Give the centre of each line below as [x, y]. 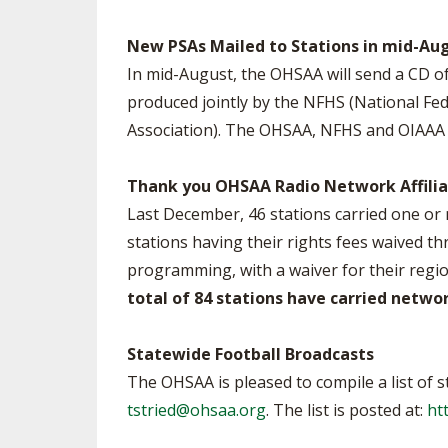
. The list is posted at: [346, 410]
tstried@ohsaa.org [196, 410]
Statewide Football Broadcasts [250, 354]
